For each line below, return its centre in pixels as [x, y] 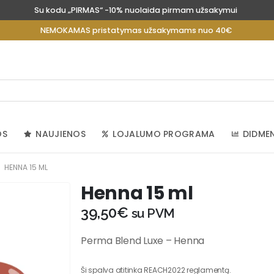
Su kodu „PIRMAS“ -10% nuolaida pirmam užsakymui [136, 10]
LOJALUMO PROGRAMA [164, 134]
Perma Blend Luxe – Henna [143, 240]
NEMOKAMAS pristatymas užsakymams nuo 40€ [136, 30]
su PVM [153, 213]
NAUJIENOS [61, 134]
